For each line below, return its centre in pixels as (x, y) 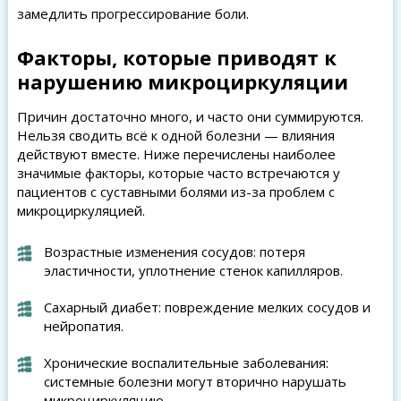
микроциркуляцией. (81, 210)
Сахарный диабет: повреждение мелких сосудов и (207, 307)
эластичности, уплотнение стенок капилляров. (193, 270)
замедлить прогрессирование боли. (132, 13)
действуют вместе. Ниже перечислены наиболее (176, 154)
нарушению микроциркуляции (182, 81)
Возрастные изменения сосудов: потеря (174, 252)
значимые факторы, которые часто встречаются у (178, 173)
